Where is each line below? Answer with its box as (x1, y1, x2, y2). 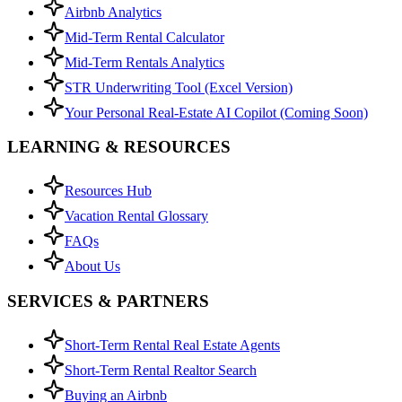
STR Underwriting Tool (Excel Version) (65, 79, 293, 95)
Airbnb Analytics (65, 4, 162, 20)
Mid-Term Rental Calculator (65, 29, 224, 45)
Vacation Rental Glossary (65, 208, 208, 224)
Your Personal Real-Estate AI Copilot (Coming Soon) (65, 104, 368, 120)
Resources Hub (65, 183, 152, 199)
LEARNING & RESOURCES (7, 137, 231, 157)
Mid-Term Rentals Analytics (65, 54, 224, 70)
